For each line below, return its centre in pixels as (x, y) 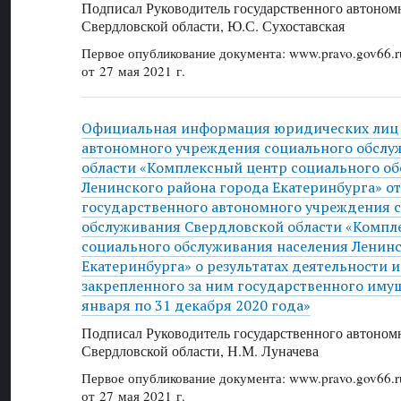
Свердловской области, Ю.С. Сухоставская (213, 25)
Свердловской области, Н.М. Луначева (200, 350)
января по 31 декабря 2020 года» (196, 305)
